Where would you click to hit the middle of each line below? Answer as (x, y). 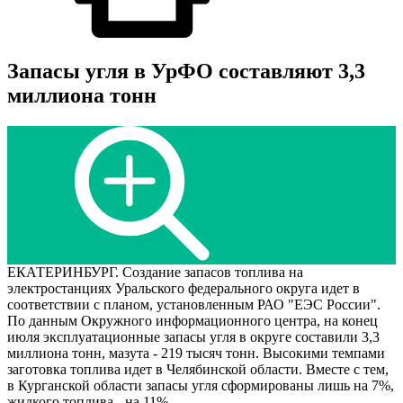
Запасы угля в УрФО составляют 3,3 (186, 72)
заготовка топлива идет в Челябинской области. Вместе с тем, (198, 370)
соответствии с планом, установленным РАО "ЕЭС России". (194, 305)
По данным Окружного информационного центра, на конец (193, 321)
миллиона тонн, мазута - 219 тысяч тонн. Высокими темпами (196, 354)
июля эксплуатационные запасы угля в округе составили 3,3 (193, 337)
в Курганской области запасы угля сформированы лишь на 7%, (201, 386)
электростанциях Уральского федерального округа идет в (184, 289)
